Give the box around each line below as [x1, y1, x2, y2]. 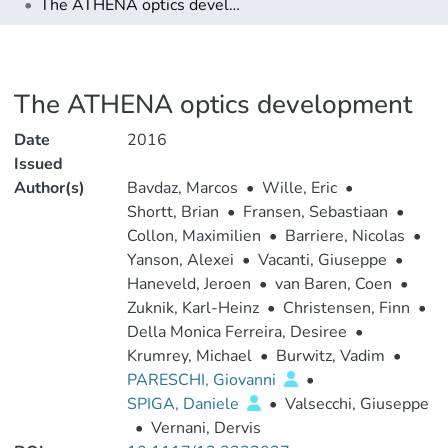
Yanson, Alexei [126, 249, 234, 271]
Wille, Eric [261, 177, 337, 199]
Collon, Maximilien [126, 225, 261, 247]
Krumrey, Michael [126, 345, 252, 367]
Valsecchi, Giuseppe [284, 393, 429, 415]
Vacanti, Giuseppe [257, 249, 387, 271]
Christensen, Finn [282, 297, 410, 319]
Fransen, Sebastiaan [242, 201, 388, 223]
